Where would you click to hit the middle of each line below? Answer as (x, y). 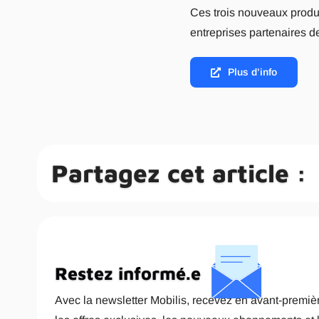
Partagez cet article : (179, 173)
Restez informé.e (127, 273)
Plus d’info (252, 72)
